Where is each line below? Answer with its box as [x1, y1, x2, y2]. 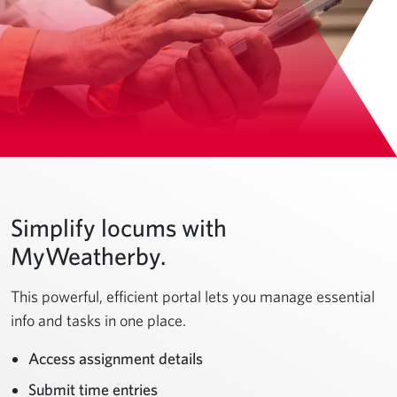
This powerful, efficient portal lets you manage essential [11, 286, 375, 306]
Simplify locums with [11, 212, 227, 242]
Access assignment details [28, 348, 203, 368]
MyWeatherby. [11, 240, 166, 270]
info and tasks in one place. [11, 310, 186, 330]
